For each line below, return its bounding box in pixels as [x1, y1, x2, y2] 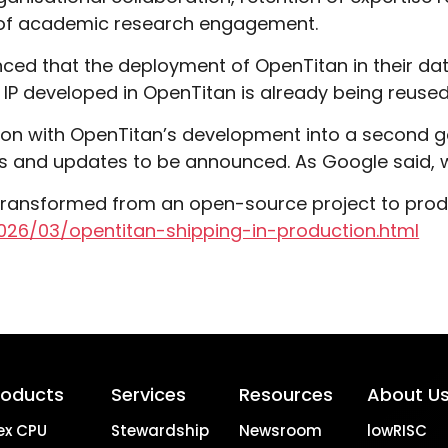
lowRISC [367, 420, 428, 441]
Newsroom [238, 420, 322, 441]
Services [110, 382, 186, 407]
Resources [238, 382, 333, 407]
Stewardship [110, 420, 209, 441]
